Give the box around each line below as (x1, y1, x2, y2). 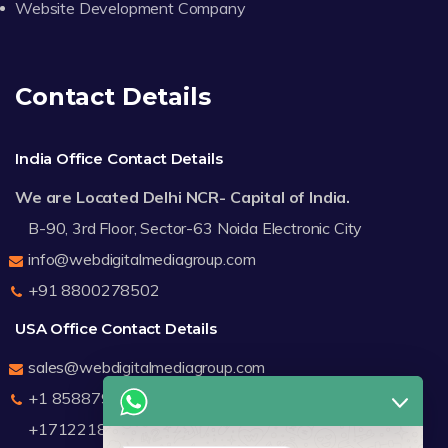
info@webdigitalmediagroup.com (28, 248, 256, 269)
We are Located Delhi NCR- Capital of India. (15, 186, 351, 207)
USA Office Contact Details (15, 318, 217, 338)
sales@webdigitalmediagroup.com (28, 356, 266, 377)
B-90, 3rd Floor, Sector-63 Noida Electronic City (28, 217, 363, 238)
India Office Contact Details (15, 148, 223, 168)
